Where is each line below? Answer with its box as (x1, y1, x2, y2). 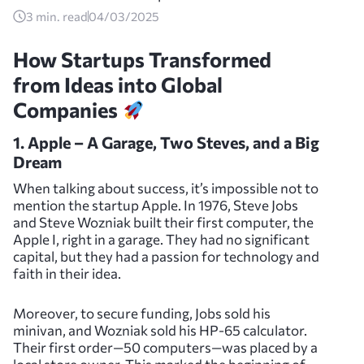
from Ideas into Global (13, 71, 223, 97)
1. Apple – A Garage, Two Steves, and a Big (13, 132, 319, 152)
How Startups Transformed (13, 46, 271, 72)
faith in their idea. (13, 264, 121, 282)
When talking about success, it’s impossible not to (13, 179, 318, 197)
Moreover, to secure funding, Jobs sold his (13, 304, 271, 322)
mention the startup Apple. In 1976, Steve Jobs (13, 196, 298, 214)
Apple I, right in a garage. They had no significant (13, 230, 310, 248)
